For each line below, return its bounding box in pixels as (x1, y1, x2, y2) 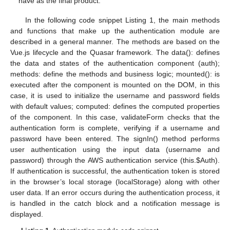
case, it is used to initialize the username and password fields (10, 91, 220, 100)
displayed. (10, 209, 43, 218)
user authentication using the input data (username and (10, 145, 220, 154)
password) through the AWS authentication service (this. (10, 156, 196, 164)
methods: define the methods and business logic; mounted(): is (10, 69, 220, 78)
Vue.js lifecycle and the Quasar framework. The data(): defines (10, 48, 220, 56)
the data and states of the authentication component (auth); (10, 59, 220, 67)
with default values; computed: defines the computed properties (10, 102, 220, 110)
